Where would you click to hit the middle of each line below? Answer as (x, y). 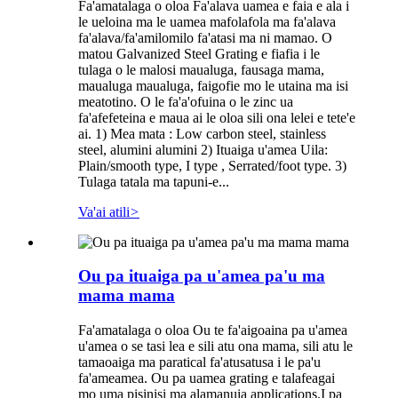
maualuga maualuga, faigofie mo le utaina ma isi (213, 85)
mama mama (127, 296)
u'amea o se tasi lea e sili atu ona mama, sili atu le (215, 346)
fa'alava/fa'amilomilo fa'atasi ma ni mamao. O (205, 37)
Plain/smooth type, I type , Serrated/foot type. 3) (212, 165)
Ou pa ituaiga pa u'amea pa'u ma (202, 276)
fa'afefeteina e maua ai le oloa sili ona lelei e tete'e (217, 117)
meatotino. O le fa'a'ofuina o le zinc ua (186, 101)
